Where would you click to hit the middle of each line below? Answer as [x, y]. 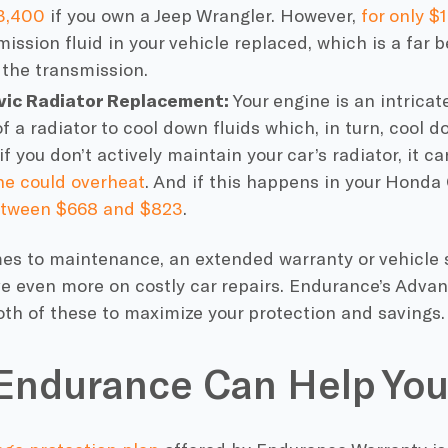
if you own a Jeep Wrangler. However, [201, 14]
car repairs [234, 284]
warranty [315, 257]
